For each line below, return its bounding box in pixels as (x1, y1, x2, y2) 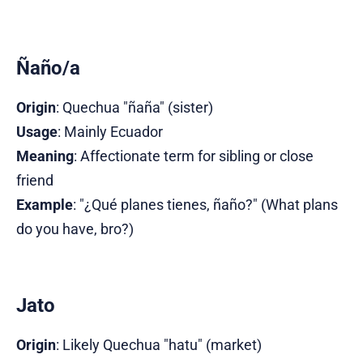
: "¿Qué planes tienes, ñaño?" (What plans (73, 196, 338, 214)
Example (16, 196, 73, 214)
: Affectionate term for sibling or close (74, 147, 314, 165)
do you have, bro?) (16, 220, 134, 238)
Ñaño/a (16, 57, 80, 80)
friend (16, 172, 53, 190)
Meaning (16, 147, 74, 165)
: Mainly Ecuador (58, 123, 163, 141)
